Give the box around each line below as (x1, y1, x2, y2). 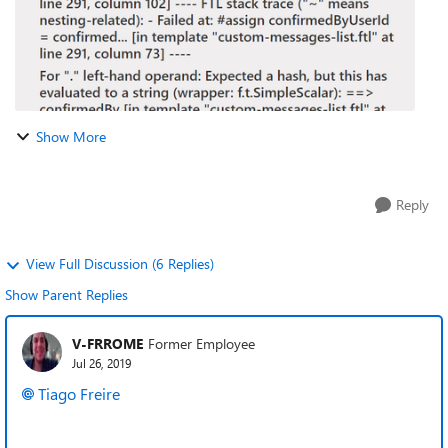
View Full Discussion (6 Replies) (26, 254, 214, 273)
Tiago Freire (38, 383, 120, 404)
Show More (36, 127, 106, 146)
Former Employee (148, 333, 255, 353)
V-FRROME (72, 333, 143, 353)
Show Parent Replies (5, 285, 128, 304)
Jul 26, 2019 (72, 354, 131, 371)
